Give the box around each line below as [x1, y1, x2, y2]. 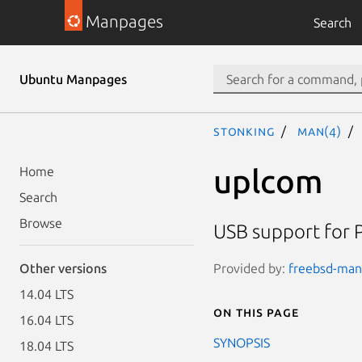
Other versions [19, 261, 107, 276]
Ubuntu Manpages [19, 72, 127, 86]
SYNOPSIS [213, 335, 270, 350]
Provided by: [213, 260, 288, 276]
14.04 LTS [19, 287, 74, 301]
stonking [213, 124, 276, 138]
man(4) [297, 124, 342, 138]
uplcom [213, 162, 323, 200]
